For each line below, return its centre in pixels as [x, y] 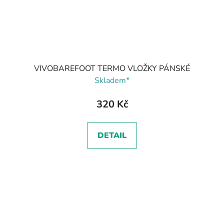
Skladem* [112, 80]
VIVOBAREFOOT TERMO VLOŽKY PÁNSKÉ [112, 68]
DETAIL [112, 135]
